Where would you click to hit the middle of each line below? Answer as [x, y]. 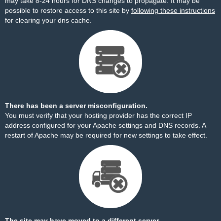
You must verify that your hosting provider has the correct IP [98, 115]
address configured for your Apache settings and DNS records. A [105, 125]
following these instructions [173, 10]
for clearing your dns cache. [48, 20]
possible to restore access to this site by [68, 10]
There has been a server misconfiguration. [76, 106]
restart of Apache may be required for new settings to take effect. [106, 135]
